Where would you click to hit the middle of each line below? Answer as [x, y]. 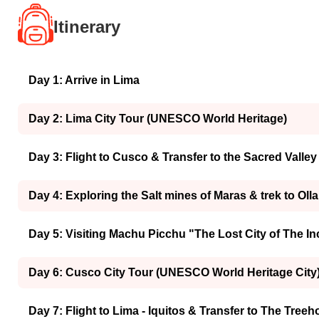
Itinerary [87, 27]
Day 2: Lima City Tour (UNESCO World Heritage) [158, 118]
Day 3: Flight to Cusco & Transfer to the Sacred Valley [173, 157]
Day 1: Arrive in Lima [84, 80]
